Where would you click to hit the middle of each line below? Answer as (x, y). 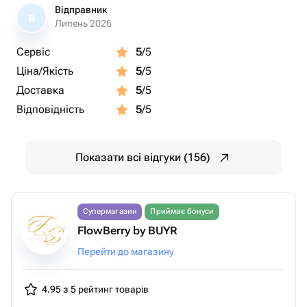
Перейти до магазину (126, 251)
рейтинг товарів (112, 289)
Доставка (40, 90)
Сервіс (33, 52)
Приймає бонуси (182, 211)
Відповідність (50, 109)
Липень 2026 (83, 23)
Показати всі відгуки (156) (143, 157)
